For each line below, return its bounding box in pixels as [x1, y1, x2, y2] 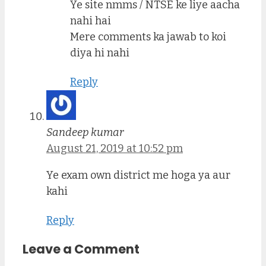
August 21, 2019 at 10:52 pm [46, 141, 183, 155]
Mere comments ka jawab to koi [70, 30, 226, 44]
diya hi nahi [70, 46, 129, 60]
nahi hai [70, 14, 111, 28]
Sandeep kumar [46, 125, 123, 139]
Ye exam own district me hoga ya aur [46, 168, 230, 182]
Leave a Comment [23, 240, 140, 258]
